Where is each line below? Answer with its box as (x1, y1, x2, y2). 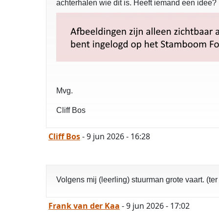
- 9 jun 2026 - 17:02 (120, 200, 190, 212)
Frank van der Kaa (48, 200, 120, 212)
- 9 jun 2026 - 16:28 (80, 131, 150, 142)
